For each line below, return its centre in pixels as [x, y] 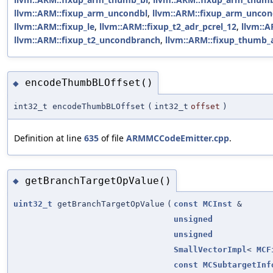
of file [112, 138]
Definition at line [49, 138]
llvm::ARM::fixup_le [54, 26]
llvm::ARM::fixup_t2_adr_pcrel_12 [168, 26]
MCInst [218, 204]
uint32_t [33, 204]
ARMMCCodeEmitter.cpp [178, 138]
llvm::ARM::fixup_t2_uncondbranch [87, 40]
